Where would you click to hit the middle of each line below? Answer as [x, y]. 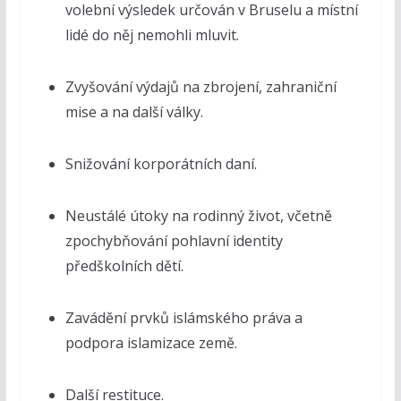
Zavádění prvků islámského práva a [183, 318]
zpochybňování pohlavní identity [174, 241]
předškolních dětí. [124, 266]
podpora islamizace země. [151, 343]
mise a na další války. [134, 112]
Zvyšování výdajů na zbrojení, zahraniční [200, 87]
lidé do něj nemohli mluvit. [152, 35]
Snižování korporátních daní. [161, 164]
